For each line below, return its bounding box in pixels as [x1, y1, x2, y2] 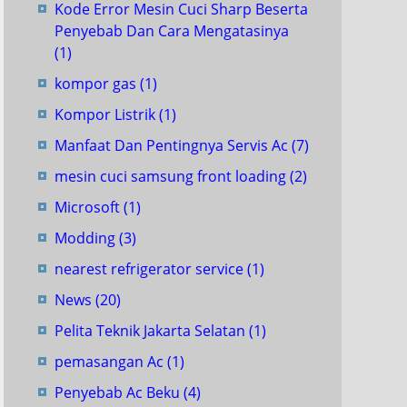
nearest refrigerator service [55, 259, 247, 279]
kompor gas [55, 74, 140, 94]
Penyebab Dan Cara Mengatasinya [55, 21, 289, 41]
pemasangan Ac [55, 352, 167, 372]
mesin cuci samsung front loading [55, 166, 290, 186]
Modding [55, 228, 119, 248]
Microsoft [55, 197, 124, 217]
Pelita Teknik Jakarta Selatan [55, 321, 249, 341]
